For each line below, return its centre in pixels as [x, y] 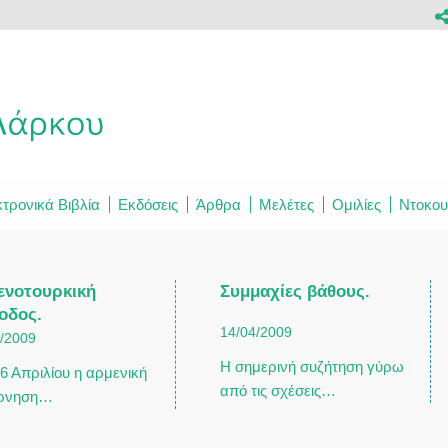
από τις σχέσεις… [277, 390]
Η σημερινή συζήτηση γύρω [311, 366]
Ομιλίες [356, 204]
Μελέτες [286, 204]
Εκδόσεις [148, 204]
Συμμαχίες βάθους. [294, 291]
